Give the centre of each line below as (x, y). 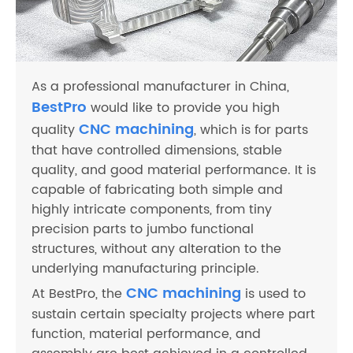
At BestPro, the (79, 294)
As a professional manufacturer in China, (160, 87)
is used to (273, 294)
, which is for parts (251, 130)
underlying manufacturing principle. (145, 269)
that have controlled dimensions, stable (157, 151)
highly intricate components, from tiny (152, 210)
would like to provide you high (183, 108)
